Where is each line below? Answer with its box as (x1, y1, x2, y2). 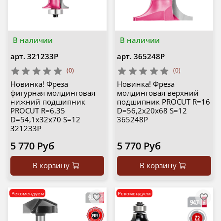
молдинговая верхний (117, 88, 199, 98)
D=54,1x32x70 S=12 (10, 114, 80, 125)
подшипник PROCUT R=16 (117, 97, 210, 107)
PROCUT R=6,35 (10, 106, 65, 116)
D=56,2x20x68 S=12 (117, 106, 187, 116)
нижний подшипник (10, 97, 85, 107)
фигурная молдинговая (10, 88, 95, 98)
